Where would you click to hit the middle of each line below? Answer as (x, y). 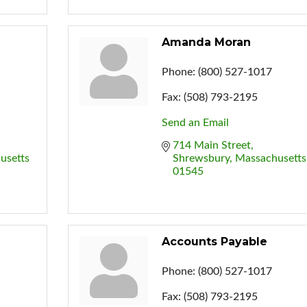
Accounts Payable (214, 241)
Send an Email (195, 122)
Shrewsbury (201, 158)
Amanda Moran (206, 42)
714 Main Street (211, 145)
